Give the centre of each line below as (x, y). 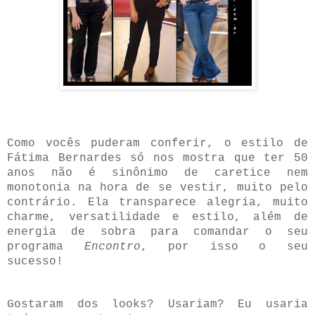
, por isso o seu (224, 246)
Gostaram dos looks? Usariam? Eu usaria (157, 304)
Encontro (112, 246)
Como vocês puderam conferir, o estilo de (157, 143)
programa (46, 246)
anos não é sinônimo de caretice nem (157, 173)
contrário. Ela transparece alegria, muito (157, 202)
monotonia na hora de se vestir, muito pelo (157, 187)
